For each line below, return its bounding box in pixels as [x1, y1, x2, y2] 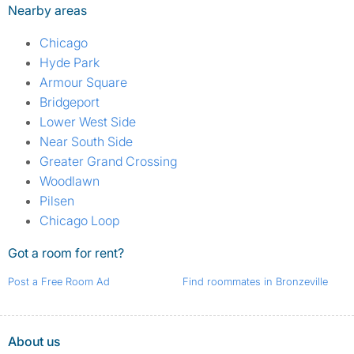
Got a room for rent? [8, 245, 124, 262]
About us [8, 333, 60, 350]
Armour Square [40, 74, 127, 91]
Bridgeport [40, 94, 100, 111]
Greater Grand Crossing [40, 153, 177, 170]
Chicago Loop [40, 213, 119, 229]
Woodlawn [40, 173, 100, 190]
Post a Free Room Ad [8, 275, 110, 288]
